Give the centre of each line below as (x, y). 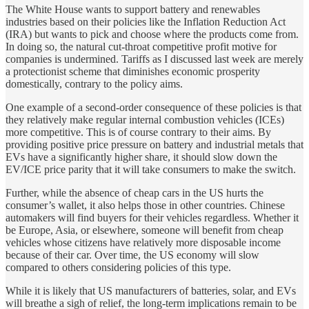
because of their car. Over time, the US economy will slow (132, 255)
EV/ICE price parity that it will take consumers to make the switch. (151, 169)
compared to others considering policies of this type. (118, 267)
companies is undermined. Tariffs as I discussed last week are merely (154, 59)
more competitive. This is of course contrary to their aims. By (138, 132)
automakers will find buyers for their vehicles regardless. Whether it (152, 217)
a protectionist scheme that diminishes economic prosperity (133, 71)
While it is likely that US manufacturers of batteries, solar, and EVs (151, 290)
